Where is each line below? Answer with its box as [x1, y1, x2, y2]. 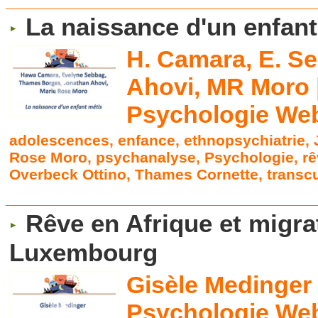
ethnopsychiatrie [184, 132, 306, 149]
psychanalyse [96, 149, 197, 166]
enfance [118, 132, 176, 149]
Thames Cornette [135, 166, 259, 183]
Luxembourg [9, 238, 158, 268]
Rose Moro [9, 149, 88, 166]
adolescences [9, 132, 110, 149]
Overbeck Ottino [9, 166, 127, 183]
